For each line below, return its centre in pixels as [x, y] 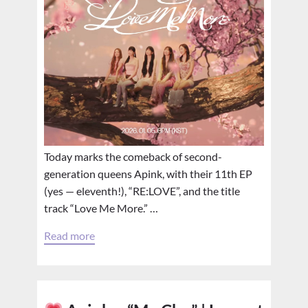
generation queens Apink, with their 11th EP [148, 174]
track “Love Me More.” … [101, 208]
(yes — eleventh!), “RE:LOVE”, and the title [142, 191]
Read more [69, 235]
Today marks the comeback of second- [133, 156]
